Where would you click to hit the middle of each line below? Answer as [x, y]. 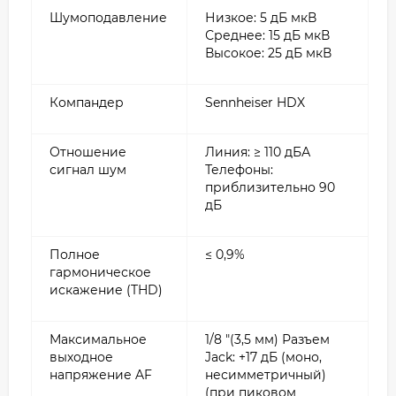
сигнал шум [88, 169]
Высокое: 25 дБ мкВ [268, 53]
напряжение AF [101, 374]
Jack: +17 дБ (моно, [263, 357]
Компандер [87, 102]
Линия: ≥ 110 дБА [258, 152]
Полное [75, 254]
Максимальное [98, 339]
